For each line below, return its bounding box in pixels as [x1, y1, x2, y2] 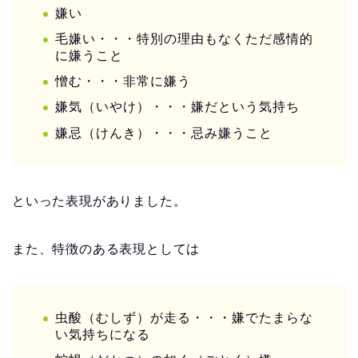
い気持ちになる [55, 327, 150, 341]
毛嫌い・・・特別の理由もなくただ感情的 [55, 32, 313, 46]
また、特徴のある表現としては [12, 241, 201, 256]
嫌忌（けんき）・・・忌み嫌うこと [55, 125, 272, 140]
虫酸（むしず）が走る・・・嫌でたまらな [55, 310, 313, 324]
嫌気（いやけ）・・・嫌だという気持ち [55, 100, 300, 114]
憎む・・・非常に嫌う [55, 74, 191, 89]
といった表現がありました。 [12, 193, 187, 208]
